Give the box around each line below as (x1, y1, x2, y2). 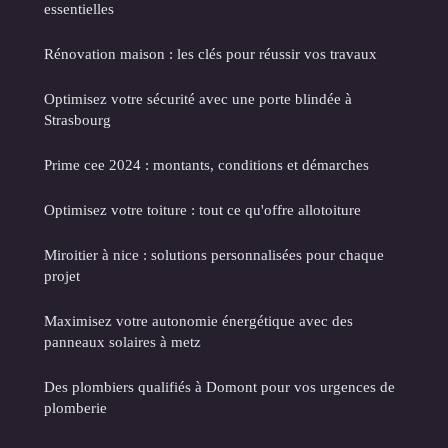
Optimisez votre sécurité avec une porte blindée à (44, 89, 352, 107)
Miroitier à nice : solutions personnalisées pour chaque (44, 245, 384, 263)
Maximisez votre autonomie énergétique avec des (44, 311, 353, 329)
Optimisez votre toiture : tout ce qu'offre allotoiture (44, 200, 361, 218)
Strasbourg (44, 110, 111, 128)
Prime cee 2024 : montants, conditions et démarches (44, 155, 369, 173)
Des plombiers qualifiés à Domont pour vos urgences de (44, 377, 395, 395)
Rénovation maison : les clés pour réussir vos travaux (44, 44, 377, 62)
